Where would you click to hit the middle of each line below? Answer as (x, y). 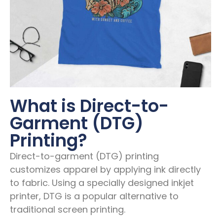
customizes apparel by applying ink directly (105, 169)
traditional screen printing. (68, 209)
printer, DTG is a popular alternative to (94, 196)
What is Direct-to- (89, 106)
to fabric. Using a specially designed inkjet (102, 183)
